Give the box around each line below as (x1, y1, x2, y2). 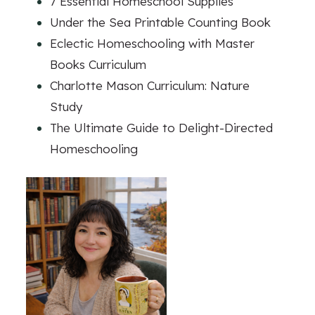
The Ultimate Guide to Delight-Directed (50, 120, 273, 135)
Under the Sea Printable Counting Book (50, 14, 271, 30)
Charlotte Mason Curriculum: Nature (50, 77, 250, 93)
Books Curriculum (50, 56, 146, 72)
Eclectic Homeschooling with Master (50, 35, 255, 51)
